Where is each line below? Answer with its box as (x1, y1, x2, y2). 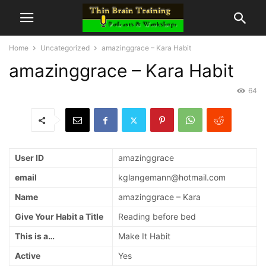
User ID (15, 153, 44, 163)
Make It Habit (118, 231, 170, 242)
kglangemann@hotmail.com (118, 172, 226, 183)
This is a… (15, 231, 55, 242)
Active (15, 251, 40, 261)
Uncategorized (40, 43, 90, 52)
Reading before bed (118, 211, 196, 222)
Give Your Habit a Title (15, 211, 103, 222)
